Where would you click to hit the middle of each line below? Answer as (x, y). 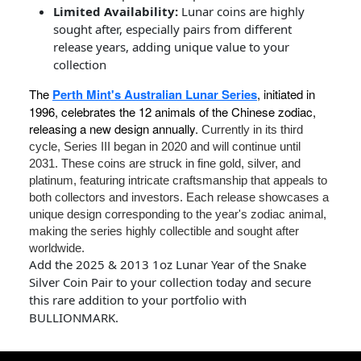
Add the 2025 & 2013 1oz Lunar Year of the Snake (168, 264)
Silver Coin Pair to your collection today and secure (170, 282)
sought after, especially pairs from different (172, 29)
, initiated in (286, 94)
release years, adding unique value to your (171, 47)
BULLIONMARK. (74, 317)
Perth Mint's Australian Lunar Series (155, 94)
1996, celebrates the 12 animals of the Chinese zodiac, (172, 112)
